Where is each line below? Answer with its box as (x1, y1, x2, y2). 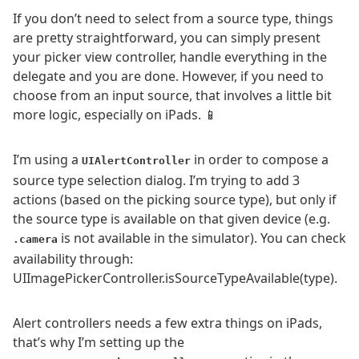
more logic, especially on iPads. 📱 (13, 106, 217, 124)
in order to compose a (191, 151, 329, 169)
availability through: (13, 250, 133, 268)
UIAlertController (82, 155, 191, 167)
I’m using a (13, 151, 82, 169)
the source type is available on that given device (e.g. (13, 210, 330, 228)
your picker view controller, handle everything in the (13, 48, 327, 67)
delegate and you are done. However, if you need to (13, 67, 324, 86)
